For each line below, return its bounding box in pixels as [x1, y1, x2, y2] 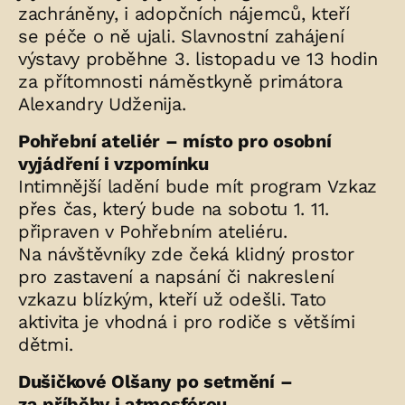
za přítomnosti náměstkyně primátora [18, 71, 343, 92]
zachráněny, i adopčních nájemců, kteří [18, 3, 350, 24]
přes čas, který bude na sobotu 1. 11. [18, 198, 329, 220]
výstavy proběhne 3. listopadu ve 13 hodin [18, 48, 378, 70]
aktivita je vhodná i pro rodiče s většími [18, 311, 355, 333]
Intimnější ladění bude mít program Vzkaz [18, 175, 378, 197]
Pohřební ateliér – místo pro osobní [18, 130, 332, 152]
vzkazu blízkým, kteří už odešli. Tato [18, 288, 326, 310]
